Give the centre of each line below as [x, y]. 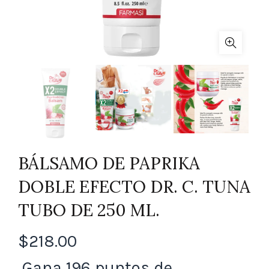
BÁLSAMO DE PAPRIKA [109, 164]
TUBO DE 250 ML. [89, 210]
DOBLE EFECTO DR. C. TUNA [134, 187]
